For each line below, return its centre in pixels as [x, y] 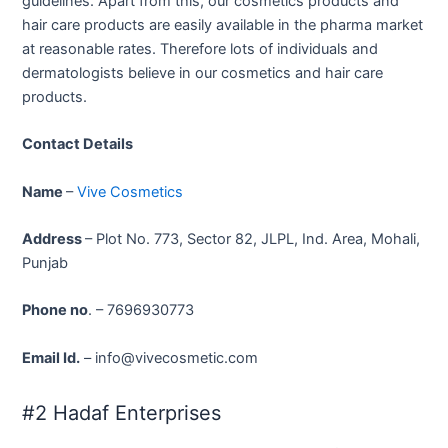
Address [54, 238]
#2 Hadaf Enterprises [122, 412]
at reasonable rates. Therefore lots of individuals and [200, 48]
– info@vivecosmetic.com [169, 357]
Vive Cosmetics [130, 191]
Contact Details [78, 144]
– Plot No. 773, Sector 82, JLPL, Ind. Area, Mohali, [253, 238]
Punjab [45, 262]
